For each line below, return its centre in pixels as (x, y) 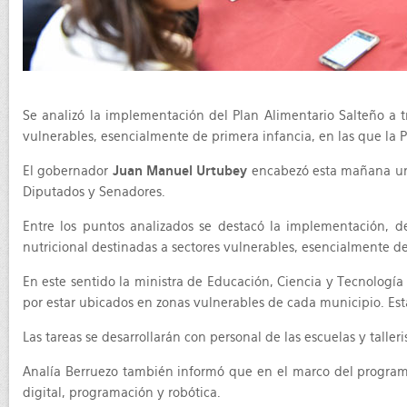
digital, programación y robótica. (122, 392)
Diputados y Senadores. (94, 192)
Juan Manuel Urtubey (180, 171)
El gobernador (68, 171)
